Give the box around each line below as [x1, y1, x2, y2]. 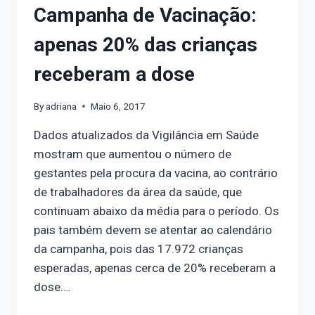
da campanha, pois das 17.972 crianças [34, 241, 243, 256]
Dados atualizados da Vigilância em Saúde [34, 127, 259, 142]
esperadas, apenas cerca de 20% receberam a [34, 260, 276, 275]
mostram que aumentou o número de [34, 146, 231, 161]
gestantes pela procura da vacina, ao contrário [34, 165, 278, 180]
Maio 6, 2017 [91, 100, 146, 112]
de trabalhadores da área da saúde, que [34, 184, 242, 199]
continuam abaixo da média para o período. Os [34, 203, 279, 218]
